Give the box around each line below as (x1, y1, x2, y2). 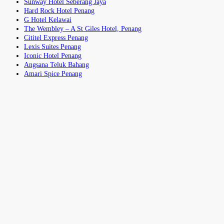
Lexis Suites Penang (24, 42, 81, 50)
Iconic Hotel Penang (24, 51, 81, 59)
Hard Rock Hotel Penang (24, 6, 94, 14)
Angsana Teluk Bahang (24, 60, 89, 68)
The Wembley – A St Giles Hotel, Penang (24, 24, 141, 32)
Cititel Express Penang (24, 33, 88, 41)
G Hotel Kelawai (24, 15, 71, 23)
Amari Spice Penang (24, 69, 82, 77)
